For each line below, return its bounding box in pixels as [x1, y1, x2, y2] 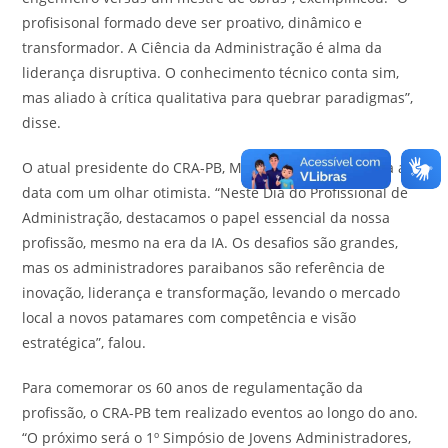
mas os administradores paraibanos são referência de [22, 257, 386, 277]
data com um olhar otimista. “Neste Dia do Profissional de [22, 182, 409, 202]
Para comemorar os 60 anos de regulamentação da [22, 377, 364, 397]
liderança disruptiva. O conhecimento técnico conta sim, [22, 62, 400, 82]
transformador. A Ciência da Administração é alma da [22, 37, 383, 57]
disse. [22, 112, 62, 132]
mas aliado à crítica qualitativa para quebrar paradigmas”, [22, 87, 414, 107]
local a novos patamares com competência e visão [22, 307, 357, 327]
